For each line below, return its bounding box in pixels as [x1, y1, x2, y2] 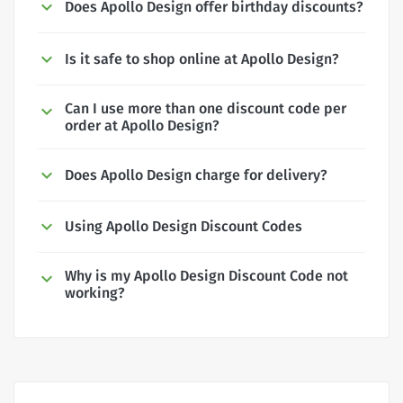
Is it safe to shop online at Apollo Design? [65, 49, 339, 67]
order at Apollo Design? [65, 116, 219, 134]
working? [65, 284, 125, 302]
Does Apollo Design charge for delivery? [65, 166, 327, 184]
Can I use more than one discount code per [65, 99, 346, 117]
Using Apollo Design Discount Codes [65, 218, 302, 236]
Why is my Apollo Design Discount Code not [65, 267, 348, 285]
